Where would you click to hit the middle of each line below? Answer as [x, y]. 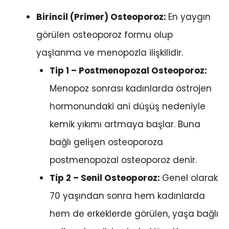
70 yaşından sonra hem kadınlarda [127, 196]
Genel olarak [190, 178]
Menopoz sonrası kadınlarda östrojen [130, 89]
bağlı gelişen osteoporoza [106, 142]
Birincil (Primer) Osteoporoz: [102, 17]
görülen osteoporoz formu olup [105, 35]
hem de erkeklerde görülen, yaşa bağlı [134, 214]
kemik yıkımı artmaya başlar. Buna [125, 124]
